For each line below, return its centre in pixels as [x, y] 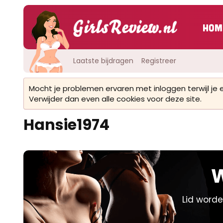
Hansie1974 [66, 125]
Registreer [159, 61]
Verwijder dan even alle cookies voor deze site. [115, 99]
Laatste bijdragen [103, 61]
